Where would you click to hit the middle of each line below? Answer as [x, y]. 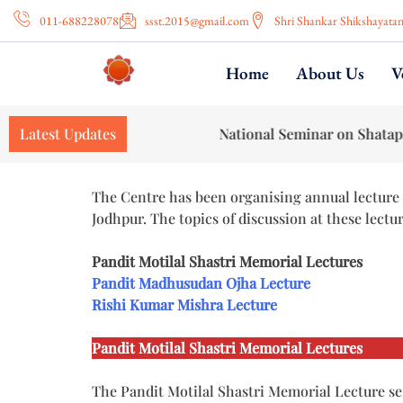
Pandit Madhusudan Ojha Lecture [201, 283]
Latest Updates [68, 134]
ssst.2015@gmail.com [197, 20]
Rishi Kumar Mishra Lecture [184, 304]
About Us [330, 73]
